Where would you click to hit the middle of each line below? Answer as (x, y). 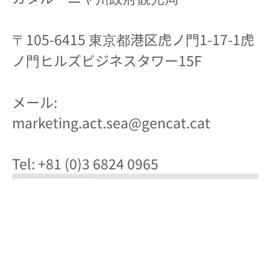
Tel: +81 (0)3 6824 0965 (87, 164)
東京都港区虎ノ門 (144, 39)
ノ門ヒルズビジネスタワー (95, 61)
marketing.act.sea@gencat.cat (111, 123)
